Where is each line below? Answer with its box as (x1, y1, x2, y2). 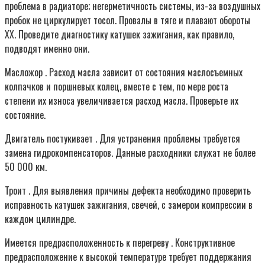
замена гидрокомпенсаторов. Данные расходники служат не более (5, 145, 256, 160)
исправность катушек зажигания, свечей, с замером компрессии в (5, 197, 253, 212)
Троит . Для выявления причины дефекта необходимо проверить (5, 183, 251, 198)
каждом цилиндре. (5, 211, 76, 226)
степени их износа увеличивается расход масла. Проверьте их (5, 93, 238, 108)
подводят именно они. (5, 41, 89, 56)
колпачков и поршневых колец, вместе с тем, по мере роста (5, 79, 228, 93)
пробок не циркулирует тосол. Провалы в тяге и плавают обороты (5, 12, 250, 27)
